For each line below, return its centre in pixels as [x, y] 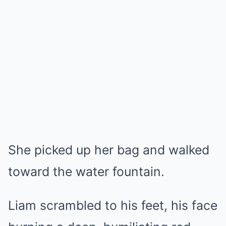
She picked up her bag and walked [109, 150]
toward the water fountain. [86, 171]
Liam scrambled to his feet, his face [113, 205]
